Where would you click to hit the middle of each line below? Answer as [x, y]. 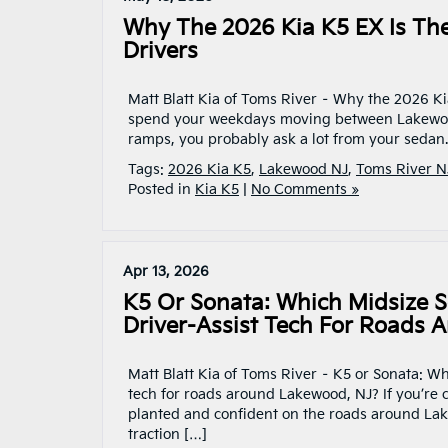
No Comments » [305, 189]
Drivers [160, 51]
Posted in [161, 189]
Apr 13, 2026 [166, 271]
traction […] [167, 434]
